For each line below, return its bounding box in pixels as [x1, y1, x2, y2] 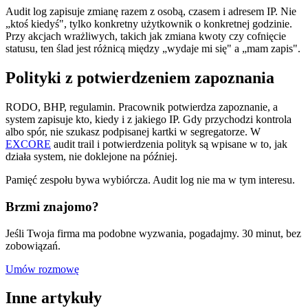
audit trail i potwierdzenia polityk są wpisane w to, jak [51, 138, 287, 151]
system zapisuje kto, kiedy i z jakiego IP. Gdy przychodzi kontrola [5, 113, 291, 126]
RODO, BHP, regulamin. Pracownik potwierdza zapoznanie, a [5, 101, 278, 113]
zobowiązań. [5, 239, 60, 252]
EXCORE [5, 138, 51, 151]
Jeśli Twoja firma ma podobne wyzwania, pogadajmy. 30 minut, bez [5, 227, 301, 239]
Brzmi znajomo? [5, 199, 99, 214]
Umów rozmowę [5, 263, 79, 275]
